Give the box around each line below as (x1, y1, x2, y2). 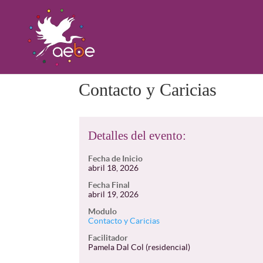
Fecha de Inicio (88, 154, 143, 163)
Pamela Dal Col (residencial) (88, 242, 191, 252)
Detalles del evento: (88, 129, 187, 143)
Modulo (88, 207, 117, 216)
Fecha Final (88, 180, 130, 190)
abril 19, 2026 (88, 190, 139, 199)
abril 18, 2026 (88, 163, 139, 173)
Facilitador (88, 233, 129, 242)
